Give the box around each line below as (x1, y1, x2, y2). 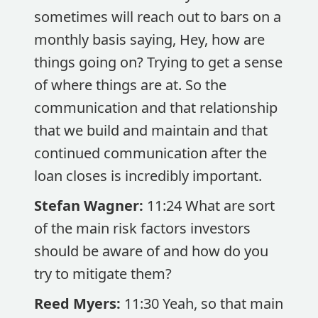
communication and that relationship (34, 98, 278, 117)
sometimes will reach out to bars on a (34, 7, 281, 26)
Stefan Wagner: (34, 196, 147, 215)
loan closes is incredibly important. (34, 166, 262, 185)
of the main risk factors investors (34, 219, 251, 238)
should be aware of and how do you (34, 241, 268, 261)
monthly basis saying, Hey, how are (34, 30, 265, 49)
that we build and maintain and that (34, 121, 268, 140)
